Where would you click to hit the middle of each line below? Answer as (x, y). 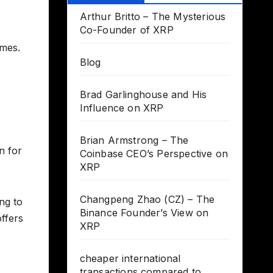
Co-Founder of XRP (126, 30)
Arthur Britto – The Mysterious (153, 17)
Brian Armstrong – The (134, 140)
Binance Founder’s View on (144, 213)
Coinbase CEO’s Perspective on (154, 154)
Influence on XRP (122, 108)
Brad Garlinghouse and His (143, 95)
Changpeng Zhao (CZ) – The (147, 200)
